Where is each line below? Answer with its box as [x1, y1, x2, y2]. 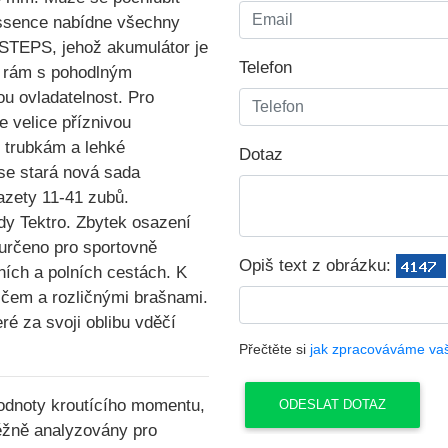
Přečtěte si [239, 341, 310, 357]
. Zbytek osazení [66, 212, 191, 232]
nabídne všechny [48, 12, 180, 32]
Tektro [20, 212, 66, 232]
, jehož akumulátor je [52, 37, 208, 57]
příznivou [62, 112, 131, 132]
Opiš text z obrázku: [239, 255, 391, 275]
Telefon [239, 57, 292, 77]
